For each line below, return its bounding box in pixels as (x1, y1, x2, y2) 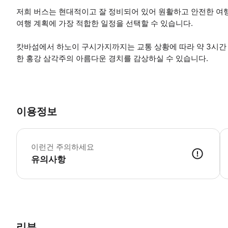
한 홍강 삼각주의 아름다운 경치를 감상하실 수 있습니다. (16, 53, 208, 63)
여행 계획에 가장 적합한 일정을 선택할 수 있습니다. (16, 18, 193, 28)
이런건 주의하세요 (31, 142, 94, 152)
